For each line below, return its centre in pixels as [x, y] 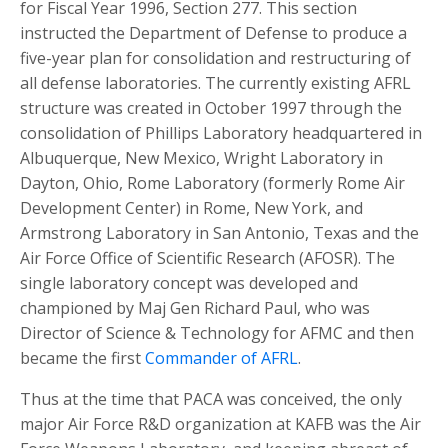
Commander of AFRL [221, 358]
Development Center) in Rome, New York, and [191, 208]
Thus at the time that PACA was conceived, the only [211, 399]
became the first [82, 358]
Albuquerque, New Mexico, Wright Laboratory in [201, 158]
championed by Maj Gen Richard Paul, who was [195, 308]
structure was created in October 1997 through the [211, 108]
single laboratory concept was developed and [189, 283]
